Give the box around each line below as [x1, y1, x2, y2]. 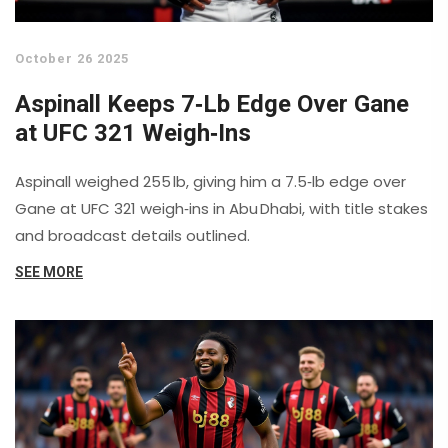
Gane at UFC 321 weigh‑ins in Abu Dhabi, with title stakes [15, 198, 428, 219]
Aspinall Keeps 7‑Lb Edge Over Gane [15, 90, 409, 118]
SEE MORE [15, 264, 83, 280]
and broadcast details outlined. [15, 225, 250, 246]
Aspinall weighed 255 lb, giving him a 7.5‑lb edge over [15, 171, 406, 192]
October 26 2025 [15, 51, 129, 66]
